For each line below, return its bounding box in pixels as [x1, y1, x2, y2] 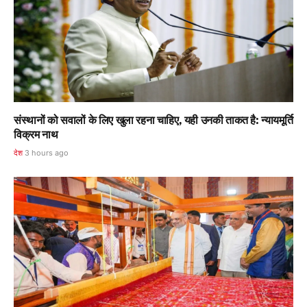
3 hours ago [25, 147, 69, 158]
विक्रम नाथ [14, 127, 58, 141]
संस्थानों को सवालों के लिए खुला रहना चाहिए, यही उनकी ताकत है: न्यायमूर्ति [14, 112, 293, 127]
